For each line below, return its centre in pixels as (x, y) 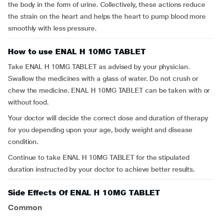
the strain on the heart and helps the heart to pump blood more (107, 16)
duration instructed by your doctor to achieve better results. (102, 169)
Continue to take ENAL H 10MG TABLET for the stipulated (99, 157)
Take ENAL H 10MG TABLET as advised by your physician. (99, 67)
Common (25, 207)
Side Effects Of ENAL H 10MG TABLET (84, 193)
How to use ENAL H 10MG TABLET (77, 52)
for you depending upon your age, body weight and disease (100, 130)
